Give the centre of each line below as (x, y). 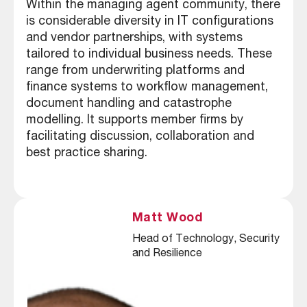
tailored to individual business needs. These (149, 54)
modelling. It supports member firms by (134, 120)
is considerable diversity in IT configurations (149, 22)
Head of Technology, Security (206, 240)
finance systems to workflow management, (147, 87)
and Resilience (167, 255)
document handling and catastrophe (128, 104)
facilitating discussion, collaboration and (140, 137)
